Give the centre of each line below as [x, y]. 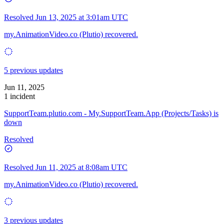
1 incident [19, 96]
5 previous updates [33, 70]
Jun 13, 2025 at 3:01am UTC [82, 17]
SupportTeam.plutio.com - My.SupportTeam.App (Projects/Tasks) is [111, 113]
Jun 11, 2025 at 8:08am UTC [81, 167]
